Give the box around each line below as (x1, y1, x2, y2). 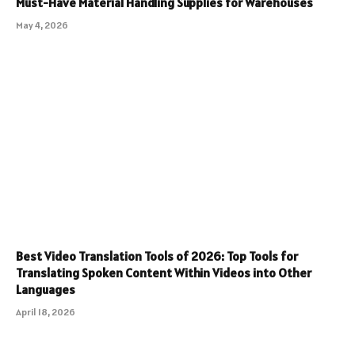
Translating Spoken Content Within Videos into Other (16, 264, 311, 281)
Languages (16, 281, 75, 297)
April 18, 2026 (16, 305, 75, 318)
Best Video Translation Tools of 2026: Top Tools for (16, 247, 298, 264)
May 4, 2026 (16, 19, 68, 32)
